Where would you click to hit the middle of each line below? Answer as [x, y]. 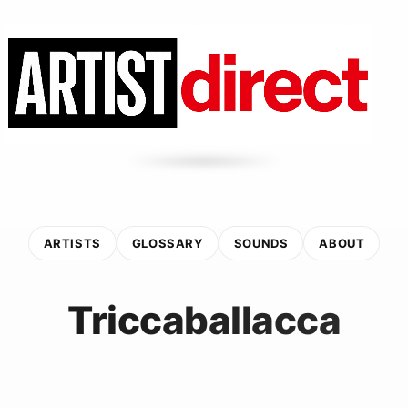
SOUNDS [261, 243]
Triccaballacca [204, 320]
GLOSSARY [167, 243]
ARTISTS [72, 243]
